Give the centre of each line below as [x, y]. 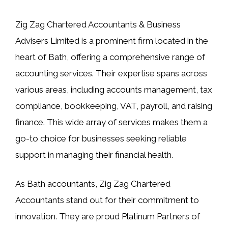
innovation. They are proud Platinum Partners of [108, 216]
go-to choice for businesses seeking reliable [101, 138]
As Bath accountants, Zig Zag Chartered [93, 184]
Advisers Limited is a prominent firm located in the [112, 40]
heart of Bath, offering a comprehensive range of [110, 57]
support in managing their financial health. [94, 154]
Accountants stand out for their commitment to [107, 200]
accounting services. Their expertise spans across [111, 73]
